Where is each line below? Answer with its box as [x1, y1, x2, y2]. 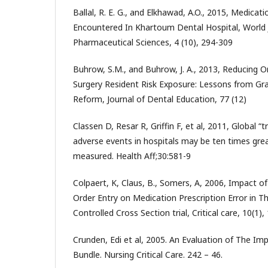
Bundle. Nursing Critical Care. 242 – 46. [73, 249, 223, 260]
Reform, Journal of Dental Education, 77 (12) [73, 93, 246, 105]
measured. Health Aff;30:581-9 [73, 150, 191, 162]
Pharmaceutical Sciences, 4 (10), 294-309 [73, 36, 233, 48]
